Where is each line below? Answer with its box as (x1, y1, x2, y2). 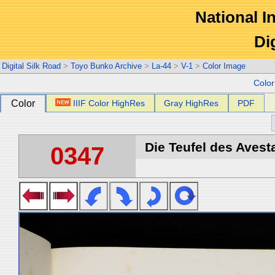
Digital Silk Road (2, 61, 61, 71)
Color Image (203, 61, 246, 71)
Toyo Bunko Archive (71, 61, 142, 71)
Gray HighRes (164, 98, 219, 108)
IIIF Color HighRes (73, 98, 145, 108)
